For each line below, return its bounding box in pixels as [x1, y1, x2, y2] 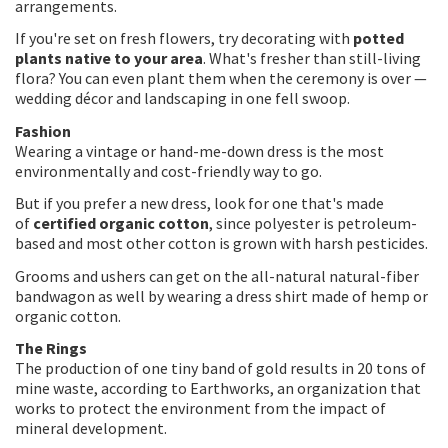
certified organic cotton [33, 213, 209, 233]
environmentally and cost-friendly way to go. [15, 160, 322, 181]
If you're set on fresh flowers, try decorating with [15, 28, 353, 48]
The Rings [15, 338, 87, 358]
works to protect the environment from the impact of [15, 398, 386, 418]
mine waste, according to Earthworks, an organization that [15, 378, 421, 398]
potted [353, 28, 404, 48]
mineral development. [15, 418, 167, 438]
